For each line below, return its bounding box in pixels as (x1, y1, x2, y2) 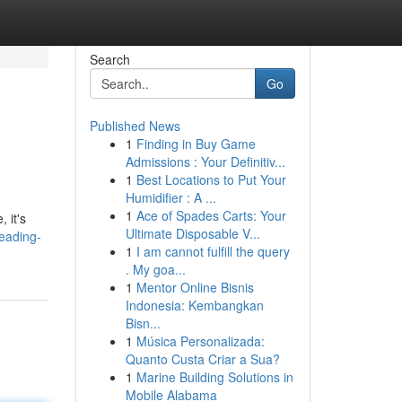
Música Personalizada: (135, 332, 265, 350)
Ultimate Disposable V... (125, 224, 260, 242)
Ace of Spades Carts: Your (135, 206, 286, 224)
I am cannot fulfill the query (135, 242, 290, 260)
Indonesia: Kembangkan (125, 296, 264, 314)
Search (89, 50, 130, 68)
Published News (89, 117, 180, 135)
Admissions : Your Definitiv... (125, 153, 285, 170)
